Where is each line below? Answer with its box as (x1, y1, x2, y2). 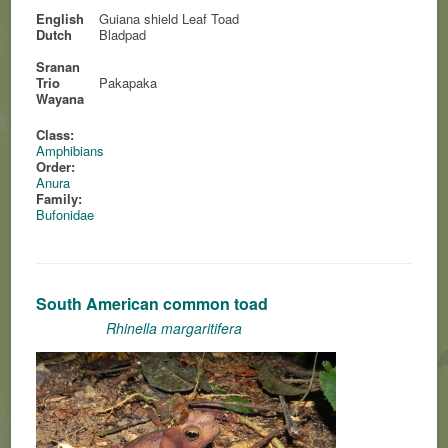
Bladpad (99, 25, 147, 44)
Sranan (36, 57, 81, 76)
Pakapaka (99, 73, 158, 92)
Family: (36, 189, 83, 208)
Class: (36, 125, 75, 144)
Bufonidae (36, 205, 95, 224)
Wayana (36, 89, 85, 108)
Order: (36, 157, 76, 176)
